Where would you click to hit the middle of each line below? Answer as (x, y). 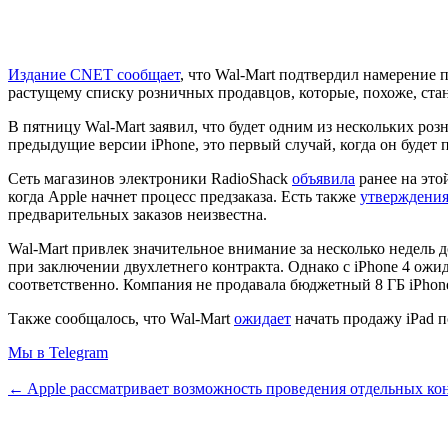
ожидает (262, 318)
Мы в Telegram (58, 352)
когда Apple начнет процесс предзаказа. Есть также (184, 196)
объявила (323, 178)
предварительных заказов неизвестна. (137, 214)
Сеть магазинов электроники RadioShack (150, 178)
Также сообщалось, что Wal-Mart (121, 318)
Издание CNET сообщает (94, 74)
